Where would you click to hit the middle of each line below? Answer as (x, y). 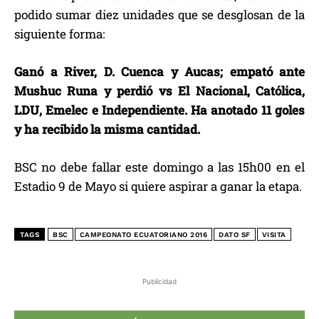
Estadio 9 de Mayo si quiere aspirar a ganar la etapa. (158, 186)
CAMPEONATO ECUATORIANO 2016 (143, 234)
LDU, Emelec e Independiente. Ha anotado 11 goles (159, 110)
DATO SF (235, 234)
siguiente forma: (59, 33)
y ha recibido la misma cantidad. (107, 129)
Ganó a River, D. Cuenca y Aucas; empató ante (159, 71)
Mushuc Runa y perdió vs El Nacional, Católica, (159, 90)
